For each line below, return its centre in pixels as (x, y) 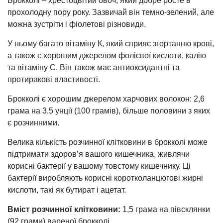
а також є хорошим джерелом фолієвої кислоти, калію (107, 55)
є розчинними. (33, 122)
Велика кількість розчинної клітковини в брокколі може (108, 142)
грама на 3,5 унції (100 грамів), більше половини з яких (109, 111)
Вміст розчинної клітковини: (64, 209)
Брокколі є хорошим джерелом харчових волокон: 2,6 (106, 99)
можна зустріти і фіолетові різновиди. (77, 24)
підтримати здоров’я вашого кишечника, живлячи (99, 154)
